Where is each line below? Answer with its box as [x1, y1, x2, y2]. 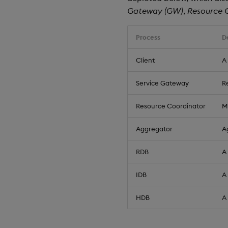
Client [136, 56, 155, 64]
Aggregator [136, 125, 173, 133]
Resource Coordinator [136, 102, 206, 110]
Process [136, 33, 160, 41]
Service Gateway [136, 79, 189, 87]
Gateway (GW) [127, 6, 183, 16]
